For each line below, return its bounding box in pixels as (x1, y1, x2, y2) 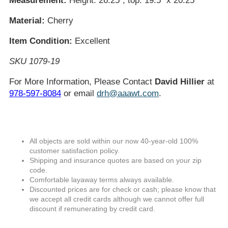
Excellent (72, 36, 110, 46)
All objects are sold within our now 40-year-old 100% (29, 137, 198, 145)
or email (61, 89, 97, 98)
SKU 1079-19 (9, 56, 60, 66)
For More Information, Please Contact (9, 77, 155, 87)
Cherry (44, 16, 73, 25)
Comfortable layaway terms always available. (29, 176, 174, 184)
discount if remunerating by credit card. (29, 205, 155, 213)
